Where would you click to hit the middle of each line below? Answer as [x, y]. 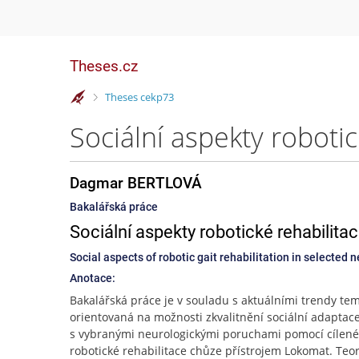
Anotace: [93, 278]
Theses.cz [104, 66]
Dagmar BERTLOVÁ [136, 183]
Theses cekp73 [139, 97]
